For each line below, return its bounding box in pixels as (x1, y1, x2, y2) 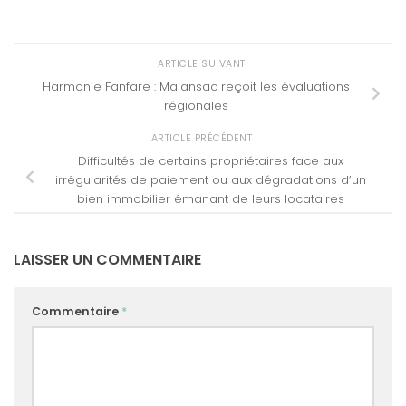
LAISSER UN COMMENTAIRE (14, 249, 201, 271)
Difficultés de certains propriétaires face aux (77, 151, 343, 169)
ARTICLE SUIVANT (158, 56, 248, 71)
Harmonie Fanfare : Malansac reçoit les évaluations (42, 77, 350, 95)
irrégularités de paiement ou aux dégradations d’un (54, 170, 366, 188)
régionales (163, 96, 228, 114)
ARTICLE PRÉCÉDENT (150, 130, 256, 145)
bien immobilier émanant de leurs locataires (76, 189, 344, 208)
